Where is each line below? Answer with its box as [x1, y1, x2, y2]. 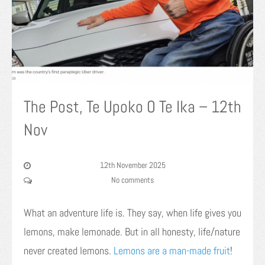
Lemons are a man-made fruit [114, 244, 230, 258]
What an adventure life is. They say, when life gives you [24, 206, 241, 220]
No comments [111, 174, 154, 186]
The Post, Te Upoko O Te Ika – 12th [24, 96, 241, 118]
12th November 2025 [99, 160, 166, 171]
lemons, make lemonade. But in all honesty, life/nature [24, 225, 240, 239]
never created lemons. [24, 244, 114, 258]
